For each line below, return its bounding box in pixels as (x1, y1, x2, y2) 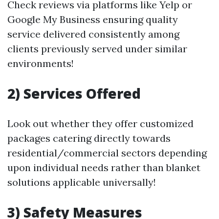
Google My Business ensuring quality (7, 13, 178, 25)
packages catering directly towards (7, 132, 171, 144)
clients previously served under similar (7, 43, 187, 55)
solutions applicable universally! (7, 176, 156, 188)
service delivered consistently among (7, 28, 179, 40)
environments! (7, 57, 74, 69)
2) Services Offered (7, 84, 141, 103)
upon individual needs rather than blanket (7, 161, 200, 174)
